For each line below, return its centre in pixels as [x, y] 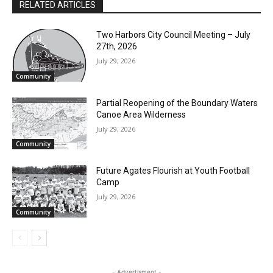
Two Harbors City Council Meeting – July [171, 42]
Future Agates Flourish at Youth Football [170, 174]
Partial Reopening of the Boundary [160, 108]
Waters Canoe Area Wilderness [153, 119]
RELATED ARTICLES [58, 12]
